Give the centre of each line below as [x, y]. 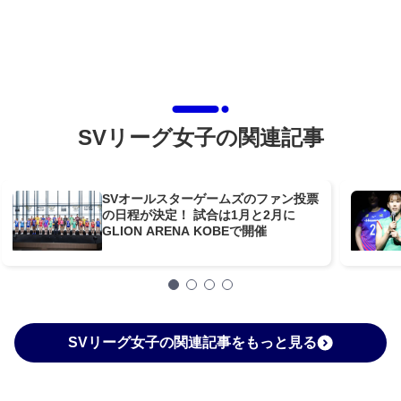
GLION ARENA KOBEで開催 [185, 231]
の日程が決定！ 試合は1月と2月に [199, 215]
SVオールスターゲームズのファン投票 [211, 199]
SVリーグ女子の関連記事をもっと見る [192, 343]
